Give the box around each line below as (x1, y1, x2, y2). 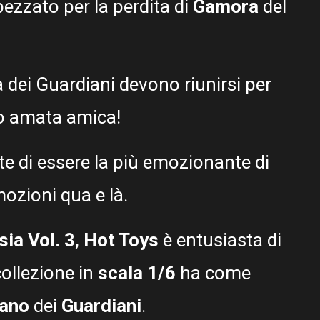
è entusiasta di (159, 229, 281, 251)
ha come (176, 262, 251, 284)
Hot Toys (84, 229, 159, 251)
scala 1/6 (98, 262, 176, 284)
